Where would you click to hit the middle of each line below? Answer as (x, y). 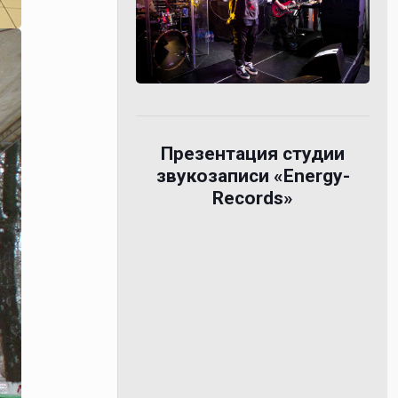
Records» (253, 198)
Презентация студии (253, 153)
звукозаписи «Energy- (253, 175)
